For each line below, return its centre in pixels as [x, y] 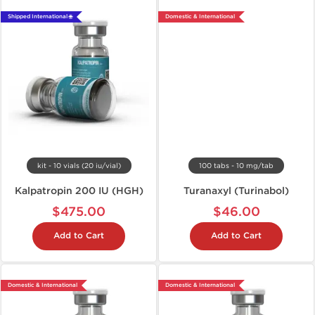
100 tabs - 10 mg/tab [236, 166]
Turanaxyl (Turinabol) [236, 191]
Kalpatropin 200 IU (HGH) [79, 191]
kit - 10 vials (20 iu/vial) [79, 166]
